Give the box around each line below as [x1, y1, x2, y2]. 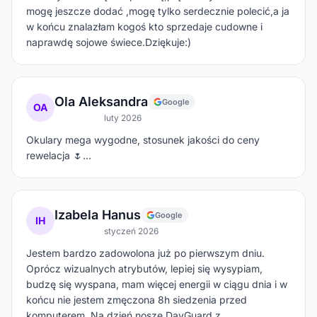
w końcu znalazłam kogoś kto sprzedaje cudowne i [26, 20, 263, 33]
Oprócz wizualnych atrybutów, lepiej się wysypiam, [26, 262, 263, 275]
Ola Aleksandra [54, 93, 148, 109]
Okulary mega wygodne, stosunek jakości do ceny [26, 133, 260, 146]
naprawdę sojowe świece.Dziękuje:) [26, 35, 191, 48]
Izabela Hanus [54, 207, 141, 222]
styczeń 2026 [104, 225, 158, 236]
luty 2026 [104, 112, 142, 123]
